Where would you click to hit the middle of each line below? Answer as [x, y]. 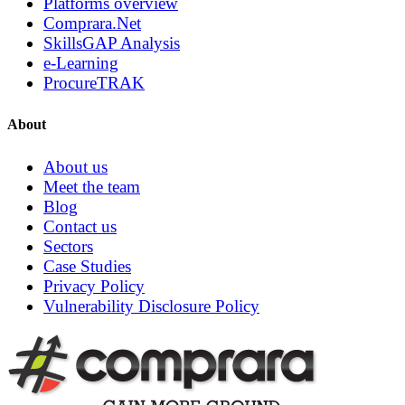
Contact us [80, 226]
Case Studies [87, 266]
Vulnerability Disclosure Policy [151, 306]
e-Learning [81, 62]
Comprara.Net [92, 23]
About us [75, 166]
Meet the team [92, 186]
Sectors [68, 246]
